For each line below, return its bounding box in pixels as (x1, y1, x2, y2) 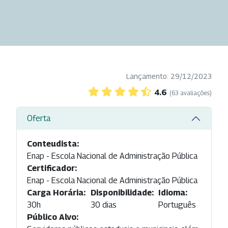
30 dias (90, 199, 117, 210)
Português (158, 199, 196, 210)
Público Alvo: (27, 212, 78, 222)
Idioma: (158, 187, 188, 197)
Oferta (27, 113, 50, 124)
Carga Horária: (27, 187, 85, 197)
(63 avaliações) (169, 89, 212, 97)
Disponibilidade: (90, 187, 154, 197)
